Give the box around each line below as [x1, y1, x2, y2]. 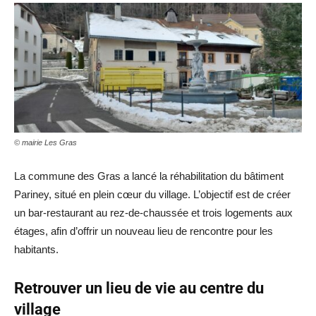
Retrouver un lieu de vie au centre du [14, 279, 264, 297]
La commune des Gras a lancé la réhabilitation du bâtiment [14, 169, 284, 182]
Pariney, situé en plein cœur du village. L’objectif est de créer [14, 188, 291, 200]
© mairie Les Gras [14, 138, 77, 147]
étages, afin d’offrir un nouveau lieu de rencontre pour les [14, 224, 273, 237]
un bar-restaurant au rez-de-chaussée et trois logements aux [14, 206, 293, 219]
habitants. [14, 243, 59, 255]
